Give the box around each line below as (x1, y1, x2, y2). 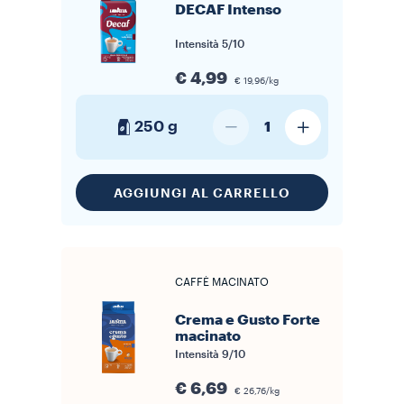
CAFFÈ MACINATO (175, 277, 269, 288)
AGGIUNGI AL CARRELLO (114, 186, 290, 199)
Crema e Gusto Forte (175, 313, 320, 327)
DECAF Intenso (175, 3, 281, 17)
